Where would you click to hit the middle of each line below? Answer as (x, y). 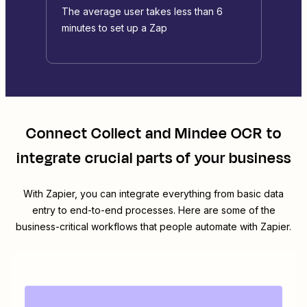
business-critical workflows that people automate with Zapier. (153, 227)
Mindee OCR (219, 134)
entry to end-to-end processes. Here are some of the (153, 210)
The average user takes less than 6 (142, 12)
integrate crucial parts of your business (153, 159)
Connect (58, 134)
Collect (116, 134)
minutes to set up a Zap (114, 28)
